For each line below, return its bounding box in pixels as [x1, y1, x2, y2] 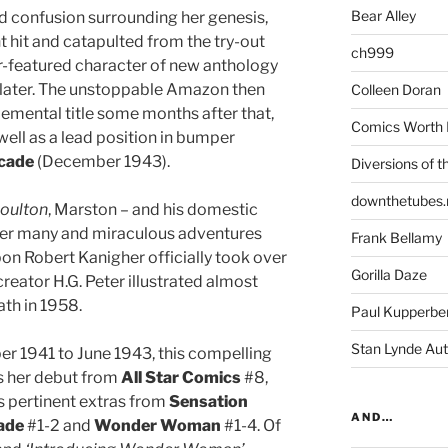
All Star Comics [118, 367, 241, 387]
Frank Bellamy [350, 228, 442, 246]
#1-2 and [24, 415, 94, 435]
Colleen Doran [350, 80, 441, 98]
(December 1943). [34, 151, 170, 171]
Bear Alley [350, 6, 416, 24]
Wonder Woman [94, 415, 221, 435]
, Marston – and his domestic [48, 199, 258, 219]
